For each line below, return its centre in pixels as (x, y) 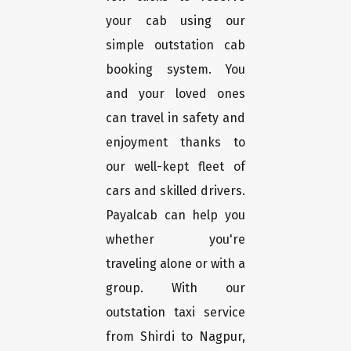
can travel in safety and (175, 118)
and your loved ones (175, 94)
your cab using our (175, 21)
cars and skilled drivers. (175, 191)
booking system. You (175, 70)
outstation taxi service (175, 313)
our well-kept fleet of (175, 167)
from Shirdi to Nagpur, (175, 337)
